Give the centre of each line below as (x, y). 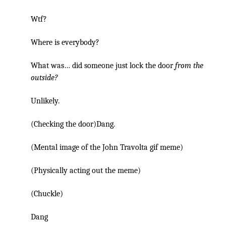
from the (189, 66)
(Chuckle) (47, 194)
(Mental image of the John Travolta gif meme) (107, 148)
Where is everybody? (65, 43)
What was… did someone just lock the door (103, 66)
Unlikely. (45, 101)
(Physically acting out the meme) (86, 171)
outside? (44, 78)
